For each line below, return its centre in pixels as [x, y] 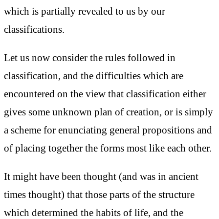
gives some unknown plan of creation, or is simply [109, 111]
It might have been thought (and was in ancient [101, 176]
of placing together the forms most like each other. [108, 148]
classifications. [34, 29]
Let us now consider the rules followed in [90, 57]
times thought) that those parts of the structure [99, 194]
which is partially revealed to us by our [85, 11]
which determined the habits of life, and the [94, 212]
